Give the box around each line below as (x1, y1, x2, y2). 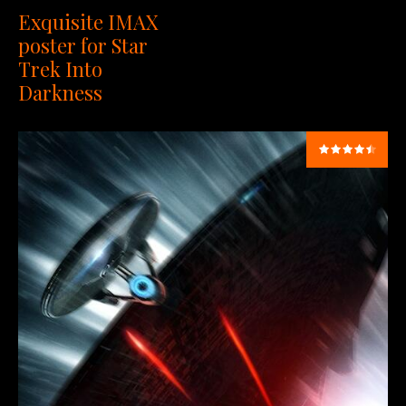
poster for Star (18, 32, 148, 60)
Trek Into (18, 55, 102, 83)
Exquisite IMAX (18, 8, 159, 36)
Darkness (18, 79, 102, 107)
